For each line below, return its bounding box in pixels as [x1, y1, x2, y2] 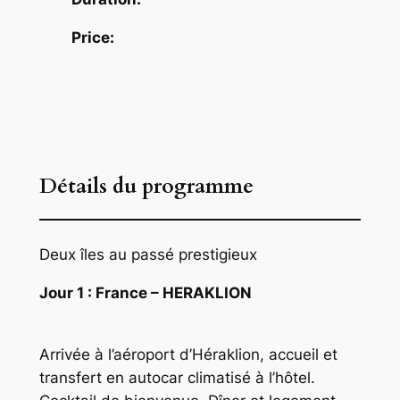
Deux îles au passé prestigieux [38, 246, 257, 264]
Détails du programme [38, 172, 254, 201]
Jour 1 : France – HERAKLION [38, 284, 252, 303]
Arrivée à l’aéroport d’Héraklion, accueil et [38, 346, 337, 364]
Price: [71, 29, 114, 46]
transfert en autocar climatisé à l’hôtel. [38, 369, 315, 387]
